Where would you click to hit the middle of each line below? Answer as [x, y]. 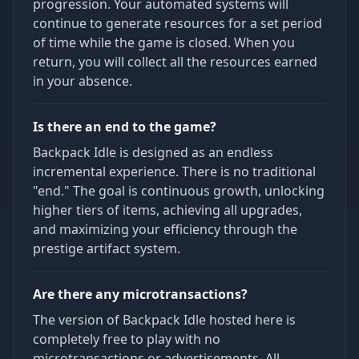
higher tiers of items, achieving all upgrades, [167, 210]
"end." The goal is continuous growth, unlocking [179, 190]
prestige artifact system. [107, 248]
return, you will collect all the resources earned [175, 61]
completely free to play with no [127, 339]
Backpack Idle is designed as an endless [153, 152]
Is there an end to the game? [125, 126]
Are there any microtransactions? [140, 294]
